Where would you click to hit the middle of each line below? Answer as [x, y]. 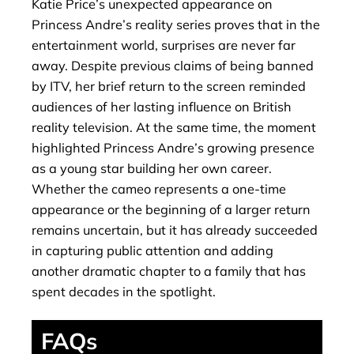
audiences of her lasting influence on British [162, 106]
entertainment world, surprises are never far [164, 45]
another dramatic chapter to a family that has [169, 271]
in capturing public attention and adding [153, 250]
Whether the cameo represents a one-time [159, 188]
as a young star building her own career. [152, 168]
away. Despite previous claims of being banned [173, 65]
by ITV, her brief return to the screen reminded [169, 86]
